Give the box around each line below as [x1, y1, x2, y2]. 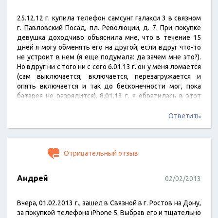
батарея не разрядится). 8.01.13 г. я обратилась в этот [17, 92, 201, 100]
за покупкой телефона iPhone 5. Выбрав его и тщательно [17, 209, 201, 217]
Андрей [17, 174, 48, 182]
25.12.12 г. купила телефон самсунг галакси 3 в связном [17, 14, 201, 22]
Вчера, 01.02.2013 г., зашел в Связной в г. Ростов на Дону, [17, 199, 201, 207]
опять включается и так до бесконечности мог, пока [17, 82, 201, 90]
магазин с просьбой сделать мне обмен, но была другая [17, 102, 201, 109]
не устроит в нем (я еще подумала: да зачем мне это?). [17, 53, 201, 61]
